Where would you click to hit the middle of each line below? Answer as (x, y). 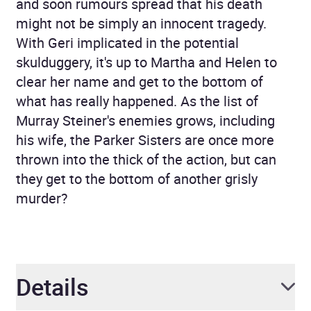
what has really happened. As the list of (137, 101)
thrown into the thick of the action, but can (146, 159)
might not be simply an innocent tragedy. (141, 23)
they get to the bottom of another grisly (137, 178)
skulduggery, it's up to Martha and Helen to (146, 62)
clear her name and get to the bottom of (140, 81)
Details (52, 286)
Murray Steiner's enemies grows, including (145, 120)
